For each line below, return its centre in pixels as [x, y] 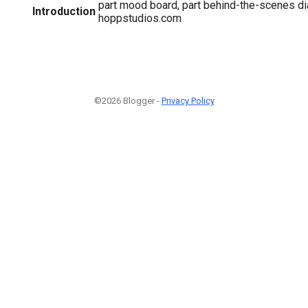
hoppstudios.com [140, 18]
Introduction [64, 11]
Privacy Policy [188, 100]
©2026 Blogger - [128, 100]
